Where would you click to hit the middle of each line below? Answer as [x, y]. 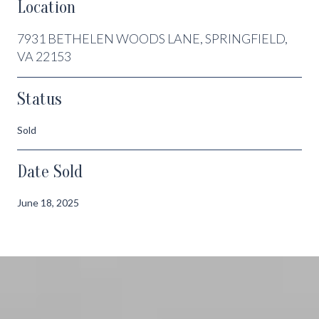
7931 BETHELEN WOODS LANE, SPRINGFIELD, [152, 38]
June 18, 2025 [48, 202]
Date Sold [50, 172]
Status [40, 99]
